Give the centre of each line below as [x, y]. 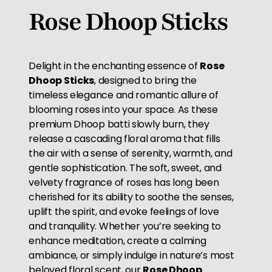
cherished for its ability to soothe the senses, [131, 197]
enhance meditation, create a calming [117, 240]
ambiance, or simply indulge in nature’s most [131, 255]
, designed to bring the [145, 80]
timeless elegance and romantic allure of [124, 95]
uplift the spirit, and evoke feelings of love [124, 211]
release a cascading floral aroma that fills [124, 138]
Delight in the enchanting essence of [114, 66]
